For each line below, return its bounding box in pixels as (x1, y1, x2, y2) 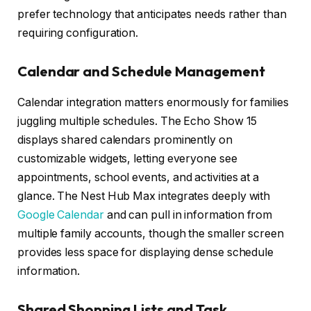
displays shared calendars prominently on (17, 133, 233, 146)
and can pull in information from (103, 208, 273, 221)
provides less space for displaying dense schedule (17, 245, 274, 259)
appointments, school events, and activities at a (17, 170, 260, 184)
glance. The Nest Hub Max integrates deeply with (17, 189, 271, 203)
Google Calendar (17, 208, 104, 221)
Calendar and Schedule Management (17, 62, 265, 81)
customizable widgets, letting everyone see (17, 151, 237, 165)
